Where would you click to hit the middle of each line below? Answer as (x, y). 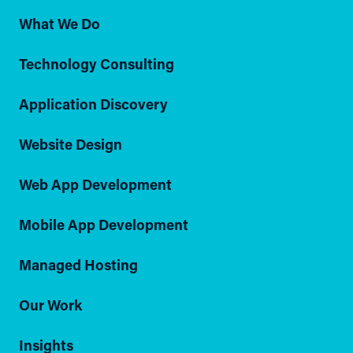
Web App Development (95, 184)
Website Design (71, 144)
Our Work (50, 305)
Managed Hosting (78, 264)
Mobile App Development (104, 224)
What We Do (59, 23)
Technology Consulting (97, 63)
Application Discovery (93, 104)
